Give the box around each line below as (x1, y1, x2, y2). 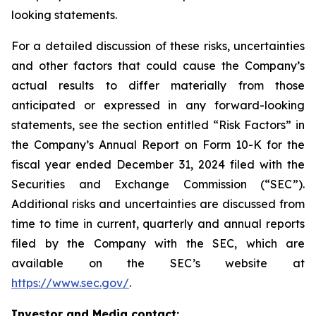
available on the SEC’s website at (11, 256, 305, 270)
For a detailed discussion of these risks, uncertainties (11, 39, 305, 53)
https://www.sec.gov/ (11, 276, 129, 290)
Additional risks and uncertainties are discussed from (11, 197, 305, 211)
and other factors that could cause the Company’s (11, 59, 305, 73)
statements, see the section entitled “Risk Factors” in (11, 118, 305, 132)
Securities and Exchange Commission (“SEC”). (11, 177, 305, 191)
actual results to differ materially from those (11, 78, 305, 92)
